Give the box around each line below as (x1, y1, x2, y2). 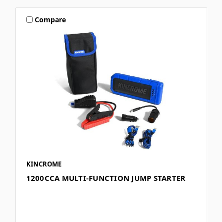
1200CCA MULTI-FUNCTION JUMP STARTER (26, 173, 186, 183)
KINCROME (26, 160, 61, 169)
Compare (35, 14, 66, 24)
